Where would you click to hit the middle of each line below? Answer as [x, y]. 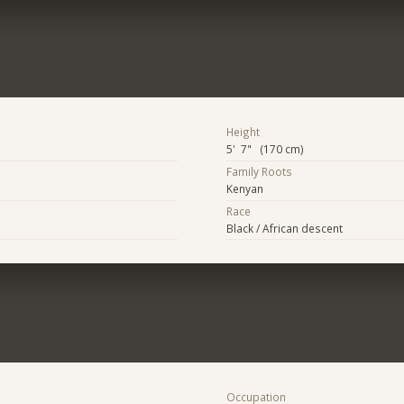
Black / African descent [284, 228]
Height [243, 132]
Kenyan [244, 189]
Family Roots [259, 172]
